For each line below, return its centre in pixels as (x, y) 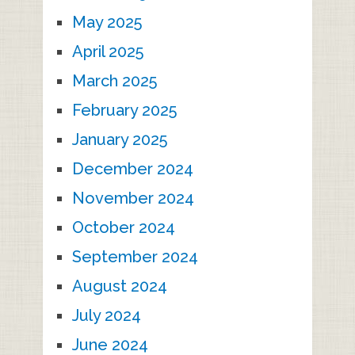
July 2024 (106, 316)
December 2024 (132, 169)
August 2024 (119, 286)
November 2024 (133, 198)
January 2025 (119, 140)
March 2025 (114, 81)
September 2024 (135, 257)
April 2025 (107, 52)
